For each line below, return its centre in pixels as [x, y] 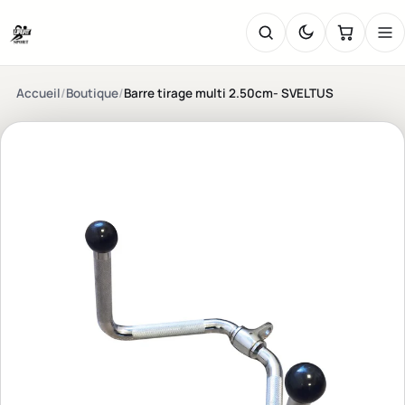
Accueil [38, 93]
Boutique [92, 93]
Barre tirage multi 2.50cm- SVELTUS [228, 93]
